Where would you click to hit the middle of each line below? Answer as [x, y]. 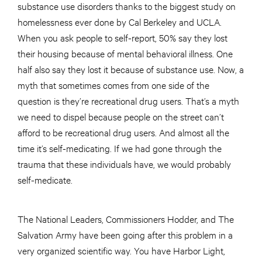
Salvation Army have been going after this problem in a [125, 235]
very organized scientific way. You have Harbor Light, [121, 250]
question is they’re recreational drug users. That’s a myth [128, 101]
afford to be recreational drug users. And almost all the [123, 132]
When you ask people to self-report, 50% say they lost [123, 37]
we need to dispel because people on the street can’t [121, 116]
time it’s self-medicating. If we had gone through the [120, 148]
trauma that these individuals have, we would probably [124, 164]
